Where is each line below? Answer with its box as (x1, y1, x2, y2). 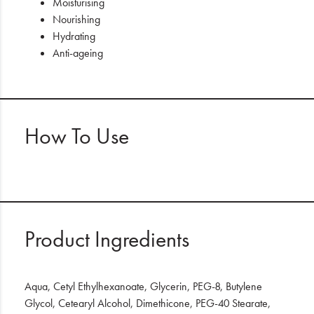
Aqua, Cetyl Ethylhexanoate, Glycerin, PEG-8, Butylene (25, 279, 262, 294)
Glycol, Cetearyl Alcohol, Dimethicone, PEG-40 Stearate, (25, 296, 271, 310)
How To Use (25, 122, 129, 151)
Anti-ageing (53, 46, 103, 60)
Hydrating (53, 29, 95, 43)
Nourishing (53, 12, 100, 27)
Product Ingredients (25, 225, 189, 254)
